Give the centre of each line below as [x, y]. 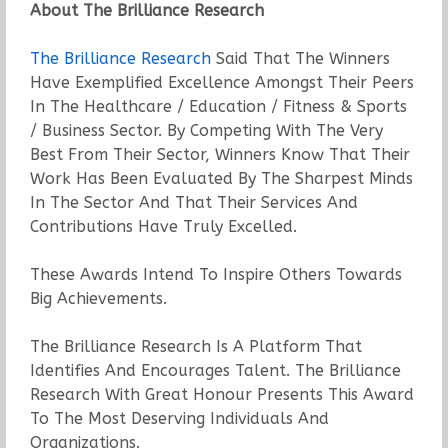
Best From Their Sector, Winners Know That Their [219, 154]
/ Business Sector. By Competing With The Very [206, 130]
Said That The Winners [300, 58]
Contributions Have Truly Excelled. [163, 226]
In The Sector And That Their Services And [193, 202]
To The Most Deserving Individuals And [179, 418]
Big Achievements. [98, 298]
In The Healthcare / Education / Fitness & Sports [218, 106]
